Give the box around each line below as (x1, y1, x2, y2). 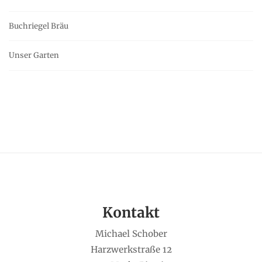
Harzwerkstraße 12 (90, 243, 172, 255)
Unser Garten (9, 50, 59, 61)
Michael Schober (95, 227, 167, 239)
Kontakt (102, 203, 160, 222)
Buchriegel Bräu (9, 20, 68, 31)
